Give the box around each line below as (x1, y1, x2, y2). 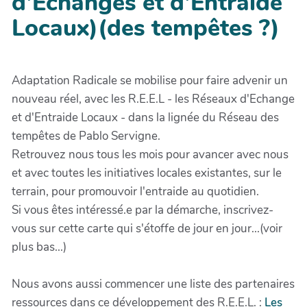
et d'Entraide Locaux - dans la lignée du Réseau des (12, 110, 279, 125)
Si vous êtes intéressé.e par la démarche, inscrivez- (12, 202, 273, 218)
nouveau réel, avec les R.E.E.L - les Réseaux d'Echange (12, 91, 295, 107)
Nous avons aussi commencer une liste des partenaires (12, 276, 295, 292)
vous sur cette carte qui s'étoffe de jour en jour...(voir (12, 221, 282, 236)
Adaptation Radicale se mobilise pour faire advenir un (12, 73, 288, 88)
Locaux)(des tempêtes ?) (12, 12, 280, 44)
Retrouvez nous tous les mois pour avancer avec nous (12, 147, 288, 162)
